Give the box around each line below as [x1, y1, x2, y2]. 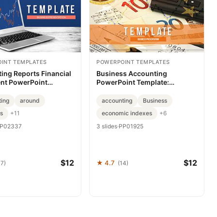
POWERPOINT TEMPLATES [96, 58, 170, 65]
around [20, 96, 40, 104]
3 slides [96, 122, 117, 130]
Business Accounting [96, 69, 167, 77]
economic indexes [102, 109, 152, 117]
